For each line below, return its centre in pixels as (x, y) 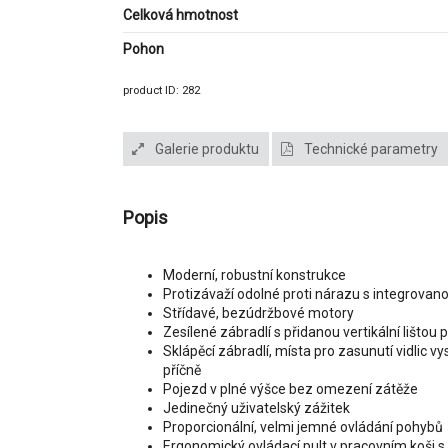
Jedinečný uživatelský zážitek (256, 407)
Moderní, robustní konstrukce (254, 274)
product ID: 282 (161, 91)
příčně (181, 369)
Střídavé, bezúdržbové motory (258, 312)
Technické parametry (369, 149)
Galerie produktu (205, 149)
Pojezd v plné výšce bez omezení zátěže (290, 388)
